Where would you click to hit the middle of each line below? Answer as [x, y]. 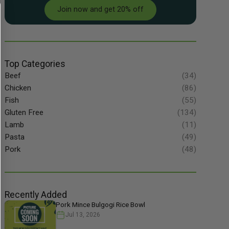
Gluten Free [24, 113]
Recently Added [36, 195]
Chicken [18, 88]
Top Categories [35, 64]
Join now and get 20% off [100, 10]
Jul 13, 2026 [83, 215]
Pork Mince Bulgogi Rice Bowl [100, 205]
